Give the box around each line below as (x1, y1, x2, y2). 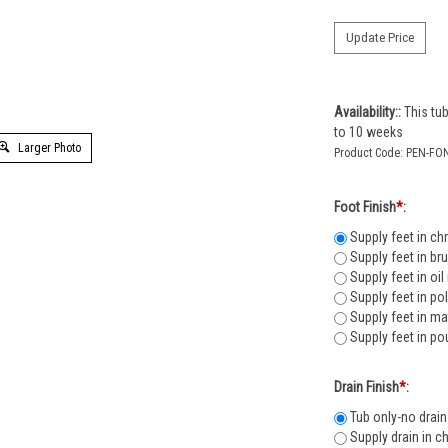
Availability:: (334, 109, 401, 125)
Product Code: (334, 151, 403, 165)
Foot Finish (334, 204, 396, 220)
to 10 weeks (334, 129, 403, 145)
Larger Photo (14, 140, 81, 155)
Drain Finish (334, 384, 399, 400)
